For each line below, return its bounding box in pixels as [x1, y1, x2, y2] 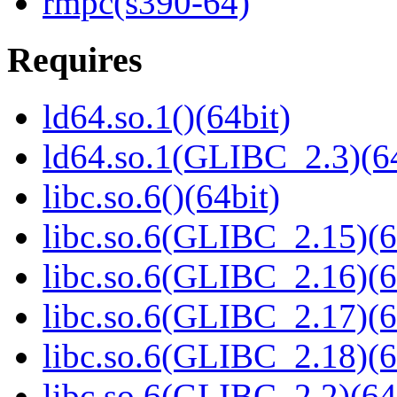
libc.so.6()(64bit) [43, 177, 280, 216]
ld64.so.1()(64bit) [43, 97, 291, 136]
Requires [7, 39, 143, 80]
